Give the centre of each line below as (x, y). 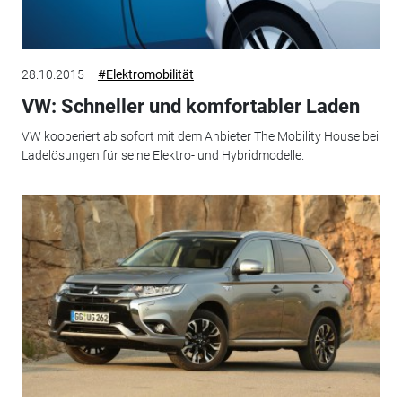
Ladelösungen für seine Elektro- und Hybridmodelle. (162, 156)
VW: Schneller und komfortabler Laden (190, 106)
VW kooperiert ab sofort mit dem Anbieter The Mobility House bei (200, 137)
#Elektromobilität (145, 74)
